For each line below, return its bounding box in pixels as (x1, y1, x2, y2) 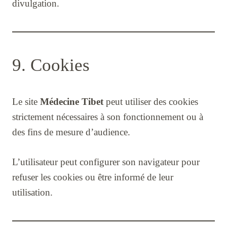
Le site (12, 96, 40, 107)
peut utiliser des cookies (103, 96, 198, 107)
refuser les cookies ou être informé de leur (12, 171, 173, 182)
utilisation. (12, 186, 53, 198)
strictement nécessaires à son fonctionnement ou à (12, 111, 203, 122)
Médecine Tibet (40, 96, 103, 107)
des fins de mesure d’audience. (12, 126, 130, 137)
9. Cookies (12, 55, 90, 75)
